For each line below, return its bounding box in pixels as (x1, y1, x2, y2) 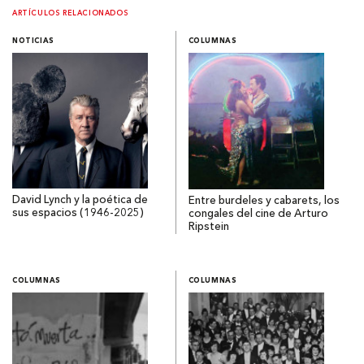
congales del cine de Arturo (188, 209, 328, 220)
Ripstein (188, 222, 229, 233)
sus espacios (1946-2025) (12, 208, 144, 219)
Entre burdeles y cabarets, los (188, 196, 340, 207)
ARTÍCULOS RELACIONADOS (12, 9, 129, 17)
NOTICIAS (12, 37, 54, 45)
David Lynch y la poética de (12, 195, 148, 206)
